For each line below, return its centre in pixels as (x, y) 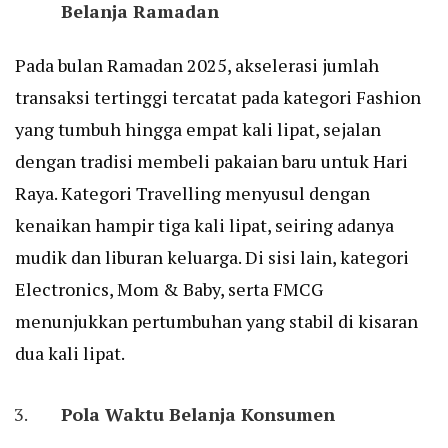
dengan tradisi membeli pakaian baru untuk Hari (211, 161)
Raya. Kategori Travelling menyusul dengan (192, 193)
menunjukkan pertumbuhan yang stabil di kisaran (216, 321)
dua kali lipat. (70, 353)
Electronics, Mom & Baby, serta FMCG (169, 289)
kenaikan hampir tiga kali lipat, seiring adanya (204, 225)
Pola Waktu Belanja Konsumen (198, 414)
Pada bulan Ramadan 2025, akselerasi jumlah (197, 65)
